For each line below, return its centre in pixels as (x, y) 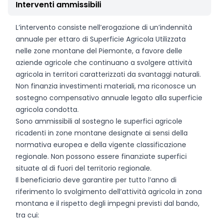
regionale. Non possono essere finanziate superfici (101, 156)
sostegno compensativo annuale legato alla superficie (109, 98)
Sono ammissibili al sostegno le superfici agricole (99, 121)
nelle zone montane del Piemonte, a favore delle (99, 51)
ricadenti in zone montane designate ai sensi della (102, 133)
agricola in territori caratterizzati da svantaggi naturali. (108, 74)
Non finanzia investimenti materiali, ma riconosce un (106, 86)
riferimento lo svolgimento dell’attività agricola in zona (109, 192)
